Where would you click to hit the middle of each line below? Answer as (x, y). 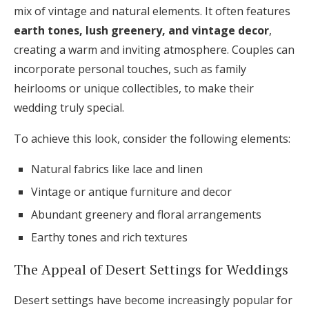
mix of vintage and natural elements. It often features (152, 11)
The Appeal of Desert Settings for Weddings (151, 270)
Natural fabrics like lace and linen (117, 169)
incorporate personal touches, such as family (130, 69)
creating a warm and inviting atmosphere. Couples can (154, 50)
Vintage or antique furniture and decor (131, 192)
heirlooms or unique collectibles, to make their (134, 89)
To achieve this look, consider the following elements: (152, 139)
